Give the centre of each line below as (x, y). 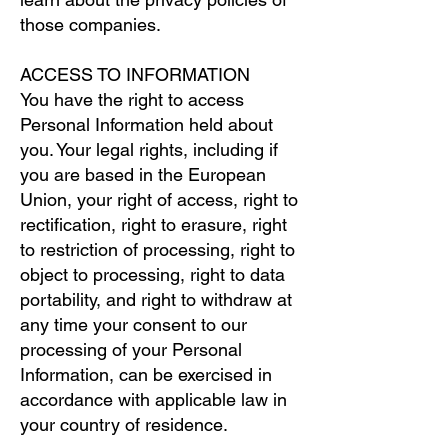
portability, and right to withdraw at (156, 299)
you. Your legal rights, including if (149, 149)
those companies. (90, 24)
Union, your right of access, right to (159, 199)
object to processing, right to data (152, 274)
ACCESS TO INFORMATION (135, 74)
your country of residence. (124, 424)
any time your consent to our (133, 324)
